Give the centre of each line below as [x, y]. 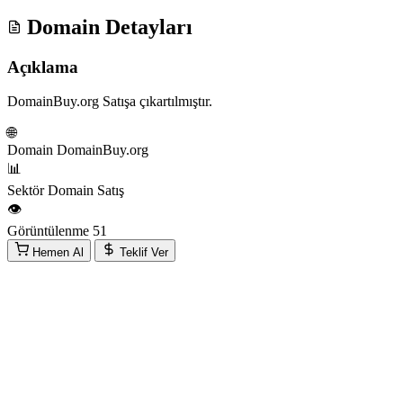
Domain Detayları [107, 27]
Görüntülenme [48, 231]
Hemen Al [58, 253]
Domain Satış [86, 191]
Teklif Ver [144, 253]
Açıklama [43, 67]
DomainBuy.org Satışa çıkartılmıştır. [110, 102]
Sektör [26, 191]
